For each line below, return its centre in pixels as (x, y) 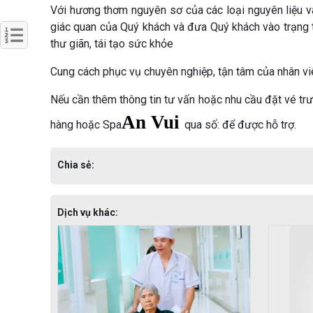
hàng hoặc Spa (86, 124)
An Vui (153, 122)
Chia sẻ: (76, 165)
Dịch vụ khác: (88, 212)
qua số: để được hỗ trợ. (240, 124)
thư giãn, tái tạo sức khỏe (112, 43)
